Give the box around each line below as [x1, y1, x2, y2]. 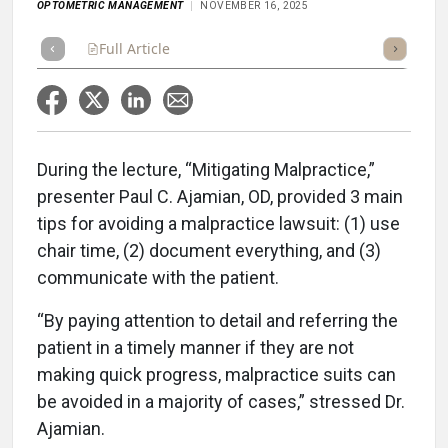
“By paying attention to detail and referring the [37, 310, 398, 331]
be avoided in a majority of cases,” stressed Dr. [37, 391, 405, 412]
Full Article [99, 39, 170, 58]
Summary [186, 39, 250, 58]
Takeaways [266, 39, 337, 58]
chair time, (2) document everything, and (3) [37, 240, 381, 261]
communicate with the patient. [37, 267, 283, 288]
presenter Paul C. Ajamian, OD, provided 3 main [37, 186, 403, 207]
